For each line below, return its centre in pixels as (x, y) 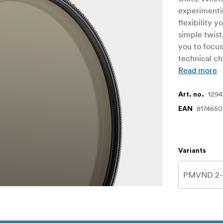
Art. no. (191, 95)
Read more (198, 70)
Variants (192, 151)
